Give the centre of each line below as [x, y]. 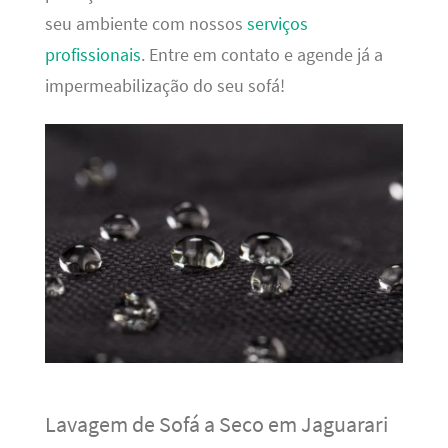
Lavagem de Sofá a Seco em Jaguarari [216, 423]
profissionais [92, 54]
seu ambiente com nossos [145, 23]
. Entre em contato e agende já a [261, 54]
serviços [277, 23]
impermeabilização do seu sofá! [164, 85]
